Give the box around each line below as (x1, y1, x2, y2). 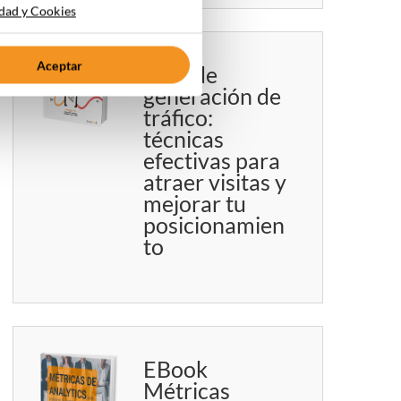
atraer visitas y (143, 168, 287, 196)
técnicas (143, 125, 225, 153)
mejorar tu (143, 190, 247, 218)
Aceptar (37, 57, 83, 73)
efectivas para (143, 147, 281, 175)
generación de (143, 82, 282, 110)
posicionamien (143, 211, 286, 239)
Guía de (143, 61, 218, 89)
